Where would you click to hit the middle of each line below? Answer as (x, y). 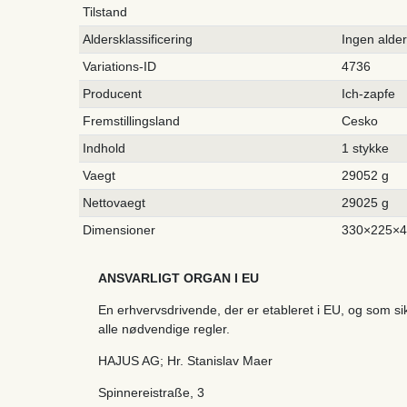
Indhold (104, 148)
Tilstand (105, 11)
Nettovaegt (114, 202)
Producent (113, 93)
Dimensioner (119, 229)
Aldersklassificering (138, 39)
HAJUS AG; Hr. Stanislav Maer (185, 360)
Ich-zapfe (369, 93)
